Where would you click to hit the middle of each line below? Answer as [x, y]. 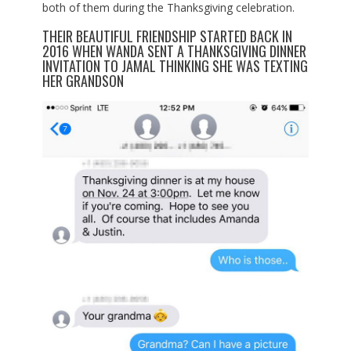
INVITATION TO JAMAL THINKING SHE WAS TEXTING [175, 65]
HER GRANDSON [83, 80]
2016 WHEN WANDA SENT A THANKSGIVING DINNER [174, 51]
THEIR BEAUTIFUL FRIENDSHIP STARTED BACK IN [167, 36]
